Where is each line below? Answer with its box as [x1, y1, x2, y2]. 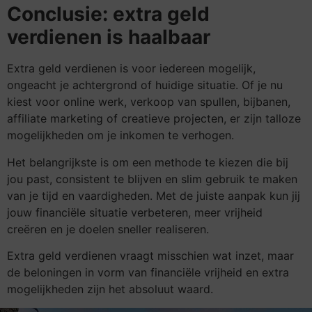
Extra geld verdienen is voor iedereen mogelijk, [7, 61, 256, 76]
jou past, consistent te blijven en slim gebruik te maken [7, 171, 297, 186]
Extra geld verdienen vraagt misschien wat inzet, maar [7, 249, 294, 263]
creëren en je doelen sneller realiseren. [7, 221, 209, 236]
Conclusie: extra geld [7, 2, 210, 26]
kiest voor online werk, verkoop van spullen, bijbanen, [7, 95, 290, 109]
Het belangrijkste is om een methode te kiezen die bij [7, 155, 288, 169]
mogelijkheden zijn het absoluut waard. [7, 282, 213, 297]
